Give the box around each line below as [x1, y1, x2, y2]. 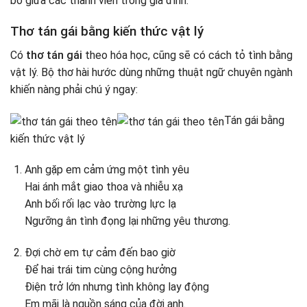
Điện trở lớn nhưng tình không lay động [24, 280, 209, 294]
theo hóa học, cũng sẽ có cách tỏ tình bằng [85, 48, 293, 62]
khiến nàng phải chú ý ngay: [10, 82, 138, 96]
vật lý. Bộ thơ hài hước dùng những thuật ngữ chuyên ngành [10, 65, 293, 79]
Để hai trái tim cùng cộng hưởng [24, 263, 177, 277]
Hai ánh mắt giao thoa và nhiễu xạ [24, 180, 183, 194]
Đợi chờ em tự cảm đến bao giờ [24, 246, 175, 260]
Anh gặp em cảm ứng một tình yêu [24, 163, 189, 177]
